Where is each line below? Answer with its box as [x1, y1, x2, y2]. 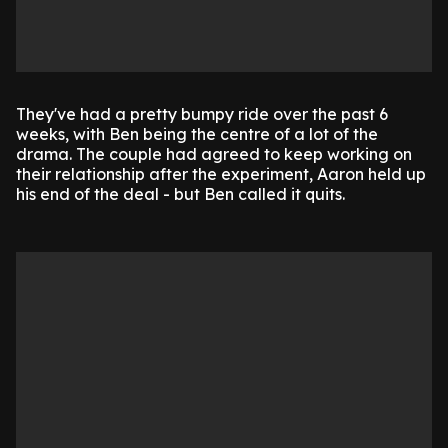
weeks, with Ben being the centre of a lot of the [16, 123, 378, 144]
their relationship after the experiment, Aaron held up [16, 163, 426, 184]
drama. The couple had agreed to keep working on [16, 143, 412, 164]
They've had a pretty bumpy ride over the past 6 [16, 103, 388, 124]
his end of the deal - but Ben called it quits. [16, 183, 345, 204]
